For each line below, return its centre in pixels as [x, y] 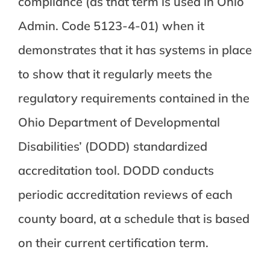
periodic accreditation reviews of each [125, 194]
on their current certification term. [113, 243]
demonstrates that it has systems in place [135, 50]
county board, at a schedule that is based [133, 218]
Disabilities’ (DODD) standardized [112, 146]
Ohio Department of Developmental [119, 122]
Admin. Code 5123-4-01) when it [111, 26]
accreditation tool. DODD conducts [116, 170]
